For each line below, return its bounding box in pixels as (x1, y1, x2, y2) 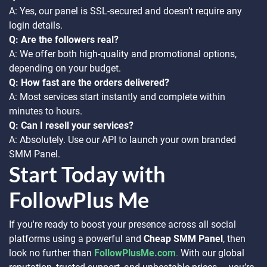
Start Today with (9, 161, 165, 187)
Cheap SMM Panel (144, 233, 223, 244)
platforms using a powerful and (9, 233, 144, 244)
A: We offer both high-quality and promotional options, (9, 48, 237, 60)
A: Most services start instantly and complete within (9, 91, 225, 103)
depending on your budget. (9, 63, 121, 74)
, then (223, 233, 246, 244)
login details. (9, 20, 63, 31)
